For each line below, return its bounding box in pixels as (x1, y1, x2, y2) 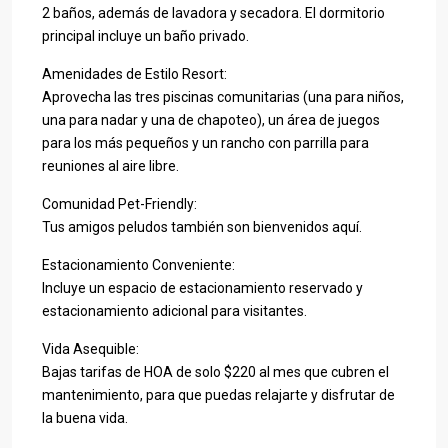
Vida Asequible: (42, 340, 139, 357)
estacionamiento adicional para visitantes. (42, 302, 307, 319)
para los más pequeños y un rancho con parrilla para (42, 134, 369, 151)
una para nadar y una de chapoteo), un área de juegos (42, 111, 380, 128)
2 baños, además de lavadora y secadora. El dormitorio (42, 4, 385, 21)
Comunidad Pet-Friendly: (42, 195, 197, 212)
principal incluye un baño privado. (42, 27, 249, 44)
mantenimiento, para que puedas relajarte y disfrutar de (42, 386, 395, 403)
